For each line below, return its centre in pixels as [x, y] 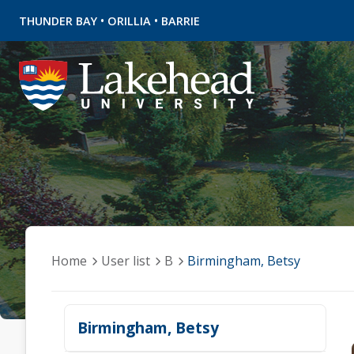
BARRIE [181, 21]
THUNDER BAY [58, 21]
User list [126, 261]
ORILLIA [129, 21]
